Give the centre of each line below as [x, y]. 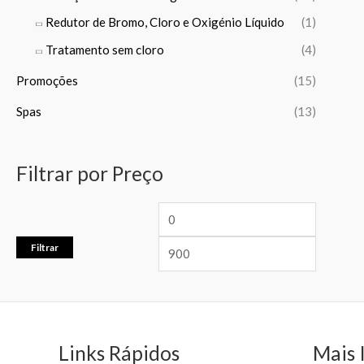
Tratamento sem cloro [105, 50]
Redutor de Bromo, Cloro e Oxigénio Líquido [165, 22]
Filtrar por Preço [90, 173]
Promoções [47, 80]
